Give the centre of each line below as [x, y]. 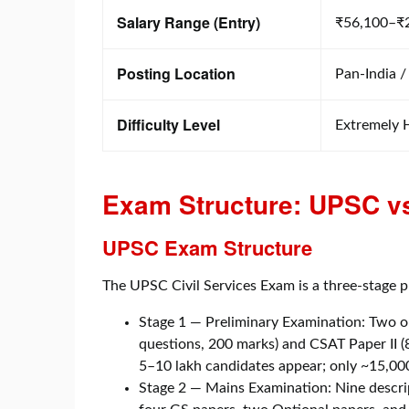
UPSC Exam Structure [207, 247]
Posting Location [176, 73]
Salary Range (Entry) [189, 22]
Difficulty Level [168, 124]
